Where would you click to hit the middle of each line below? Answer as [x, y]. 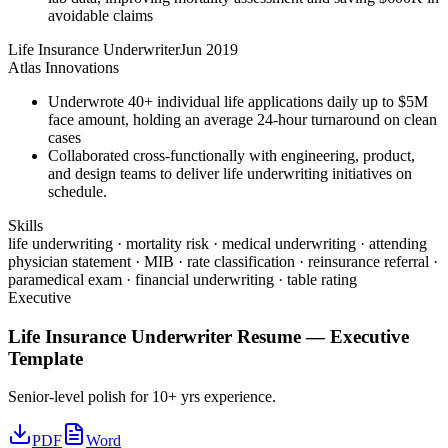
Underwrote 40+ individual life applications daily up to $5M [238, 101]
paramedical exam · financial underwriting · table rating [182, 279]
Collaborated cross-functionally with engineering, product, [231, 155]
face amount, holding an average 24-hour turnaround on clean [242, 119]
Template [45, 358]
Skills [25, 225]
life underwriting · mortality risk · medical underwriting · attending [217, 243]
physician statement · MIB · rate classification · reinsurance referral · [223, 261]
